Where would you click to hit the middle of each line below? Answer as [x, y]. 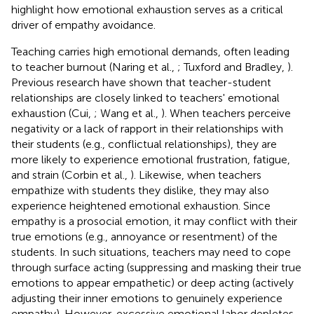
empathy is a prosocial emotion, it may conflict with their [154, 221]
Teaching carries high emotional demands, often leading [150, 51]
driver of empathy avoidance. [83, 25]
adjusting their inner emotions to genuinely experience [147, 298]
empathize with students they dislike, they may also [140, 190]
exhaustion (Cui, [53, 113]
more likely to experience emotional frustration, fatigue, [151, 159]
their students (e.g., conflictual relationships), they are [144, 144]
